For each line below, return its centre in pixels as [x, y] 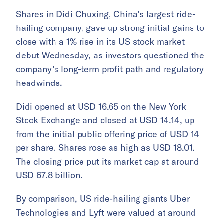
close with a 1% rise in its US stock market [100, 42]
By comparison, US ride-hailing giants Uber [103, 199]
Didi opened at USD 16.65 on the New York [101, 107]
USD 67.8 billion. [49, 175]
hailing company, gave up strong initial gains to [110, 28]
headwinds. [39, 83]
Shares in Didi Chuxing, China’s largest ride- [106, 14]
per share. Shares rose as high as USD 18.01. [105, 148]
